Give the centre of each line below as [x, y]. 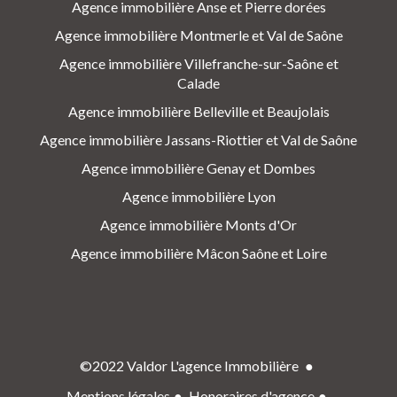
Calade [198, 83]
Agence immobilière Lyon [198, 197]
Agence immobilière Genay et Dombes [198, 168]
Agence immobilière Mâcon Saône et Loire [198, 253]
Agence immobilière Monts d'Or [198, 225]
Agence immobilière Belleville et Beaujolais [198, 112]
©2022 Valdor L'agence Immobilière [191, 366]
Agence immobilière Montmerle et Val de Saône [198, 35]
